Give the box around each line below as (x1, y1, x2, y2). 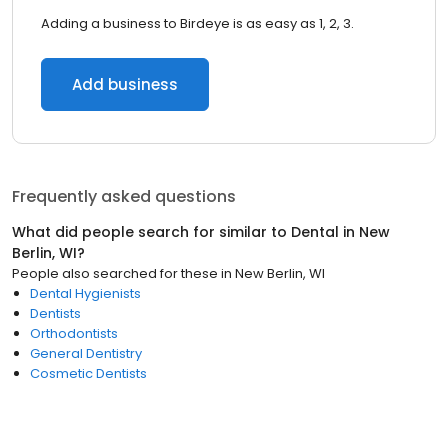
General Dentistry (30, 344, 142, 363)
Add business (72, 74, 178, 95)
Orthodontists (30, 324, 118, 343)
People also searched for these (12, 264, 218, 283)
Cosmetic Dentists (30, 364, 147, 383)
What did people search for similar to (12, 222, 291, 242)
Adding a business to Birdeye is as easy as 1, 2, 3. (41, 14, 354, 33)
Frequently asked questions (12, 185, 236, 208)
